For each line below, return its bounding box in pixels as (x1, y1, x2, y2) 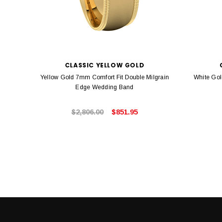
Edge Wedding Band (75, 83, 134, 91)
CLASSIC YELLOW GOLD (64, 60, 145, 69)
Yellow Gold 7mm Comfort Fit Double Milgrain (40, 73, 169, 81)
